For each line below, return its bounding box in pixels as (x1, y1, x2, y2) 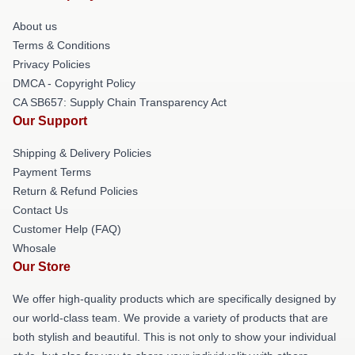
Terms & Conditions (13, 39, 110, 52)
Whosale (13, 242, 56, 254)
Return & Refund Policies (13, 185, 138, 197)
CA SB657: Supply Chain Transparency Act (13, 96, 227, 109)
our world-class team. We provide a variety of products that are (13, 311, 328, 324)
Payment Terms (13, 166, 91, 178)
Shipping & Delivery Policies (13, 147, 151, 159)
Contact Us (13, 204, 68, 216)
